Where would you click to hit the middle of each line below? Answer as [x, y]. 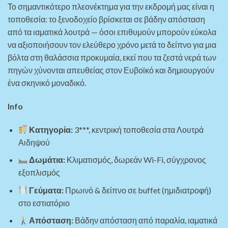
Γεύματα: [47, 190]
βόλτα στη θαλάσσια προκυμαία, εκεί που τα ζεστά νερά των [112, 57]
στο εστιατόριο [44, 203]
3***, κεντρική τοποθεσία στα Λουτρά [138, 129]
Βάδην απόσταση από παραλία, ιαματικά [146, 220]
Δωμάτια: [47, 160]
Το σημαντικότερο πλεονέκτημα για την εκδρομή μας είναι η [111, 6]
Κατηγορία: [51, 129]
